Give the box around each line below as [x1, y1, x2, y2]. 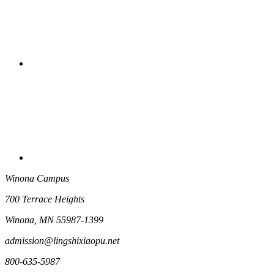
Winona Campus [5, 173, 69, 184]
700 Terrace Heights [5, 194, 84, 205]
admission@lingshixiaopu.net [5, 235, 119, 246]
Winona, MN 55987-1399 [5, 215, 103, 226]
